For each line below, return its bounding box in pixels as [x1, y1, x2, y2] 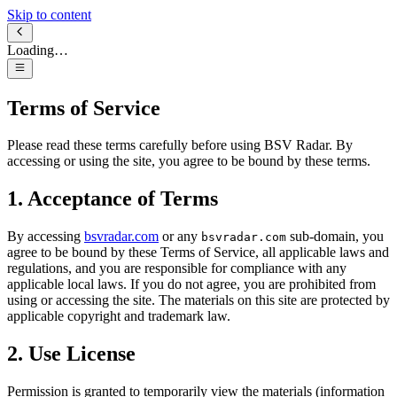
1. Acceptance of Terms [7, 187, 218, 211]
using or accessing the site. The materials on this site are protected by [7, 292, 390, 308]
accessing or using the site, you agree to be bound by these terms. [7, 153, 370, 169]
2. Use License [7, 342, 136, 366]
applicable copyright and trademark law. [7, 308, 230, 324]
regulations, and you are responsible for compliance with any [7, 261, 346, 276]
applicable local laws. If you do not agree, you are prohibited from [7, 276, 376, 292]
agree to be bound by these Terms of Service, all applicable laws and [7, 245, 389, 261]
